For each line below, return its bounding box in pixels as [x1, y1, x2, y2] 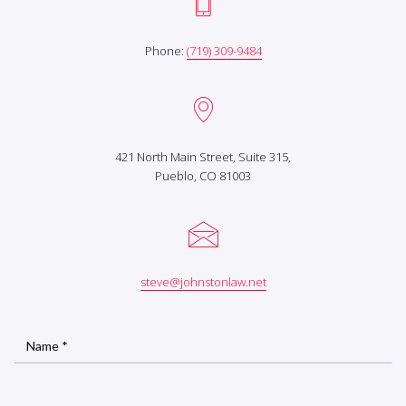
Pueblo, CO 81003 [155, 167, 251, 184]
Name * [26, 337, 68, 353]
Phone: [144, 42, 187, 59]
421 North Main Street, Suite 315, [115, 148, 291, 165]
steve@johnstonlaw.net [140, 273, 266, 290]
